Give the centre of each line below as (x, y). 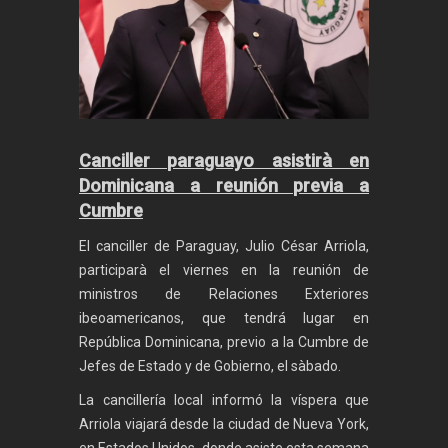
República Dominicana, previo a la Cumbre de (224, 342)
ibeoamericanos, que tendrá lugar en (224, 318)
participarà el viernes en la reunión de (224, 270)
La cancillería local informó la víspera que (224, 400)
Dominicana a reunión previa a (224, 186)
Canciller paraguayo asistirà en (224, 161)
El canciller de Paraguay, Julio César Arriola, (224, 246)
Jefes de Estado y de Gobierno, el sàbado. (210, 366)
